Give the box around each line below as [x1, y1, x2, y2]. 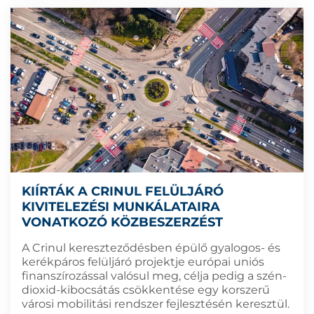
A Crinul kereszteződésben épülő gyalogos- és [22, 240, 280, 254]
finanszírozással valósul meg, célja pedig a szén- [22, 268, 287, 282]
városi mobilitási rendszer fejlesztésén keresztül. [22, 296, 289, 310]
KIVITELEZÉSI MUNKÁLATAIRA [22, 198, 220, 214]
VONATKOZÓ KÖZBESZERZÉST [22, 214, 223, 230]
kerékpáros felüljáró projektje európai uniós [22, 254, 264, 268]
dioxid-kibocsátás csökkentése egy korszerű [22, 282, 270, 296]
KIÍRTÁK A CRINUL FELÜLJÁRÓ [22, 183, 224, 199]
